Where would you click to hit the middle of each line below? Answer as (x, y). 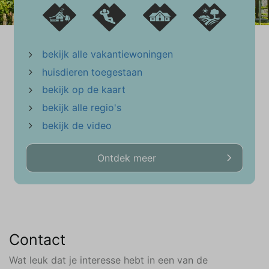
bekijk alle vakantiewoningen (107, 54)
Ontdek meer (127, 158)
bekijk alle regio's (82, 108)
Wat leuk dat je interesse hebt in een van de (108, 260)
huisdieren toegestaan (92, 72)
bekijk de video (77, 125)
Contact (37, 240)
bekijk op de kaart (84, 90)
